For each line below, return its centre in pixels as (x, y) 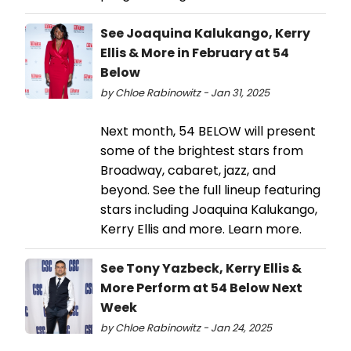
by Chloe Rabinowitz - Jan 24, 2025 (186, 327)
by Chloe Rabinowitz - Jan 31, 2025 (185, 92)
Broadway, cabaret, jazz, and (188, 170)
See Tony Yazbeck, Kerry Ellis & (201, 268)
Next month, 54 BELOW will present (208, 131)
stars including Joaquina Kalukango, (209, 209)
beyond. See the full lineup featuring (210, 190)
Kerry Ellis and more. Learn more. (201, 229)
